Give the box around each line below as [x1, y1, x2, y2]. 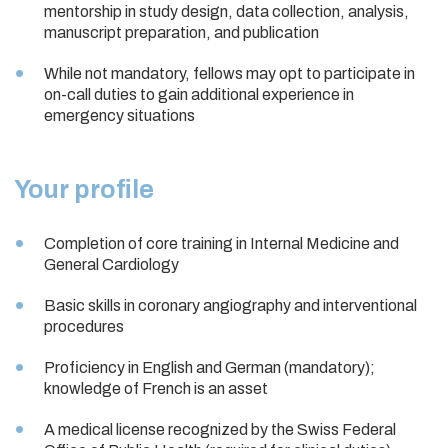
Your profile [14, 176, 154, 204]
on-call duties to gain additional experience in [44, 86, 354, 104]
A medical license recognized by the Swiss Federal [44, 421, 396, 439]
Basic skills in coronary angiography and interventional [44, 297, 417, 315]
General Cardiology [44, 256, 179, 274]
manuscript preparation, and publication [44, 24, 319, 42]
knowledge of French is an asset [44, 380, 268, 398]
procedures [44, 318, 124, 336]
